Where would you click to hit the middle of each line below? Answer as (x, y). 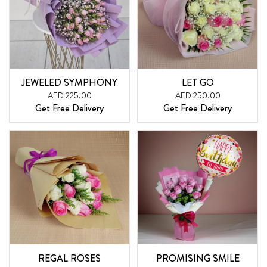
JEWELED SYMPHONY (69, 82)
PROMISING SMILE (198, 259)
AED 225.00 (69, 95)
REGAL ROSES (69, 259)
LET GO (198, 82)
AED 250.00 (198, 95)
